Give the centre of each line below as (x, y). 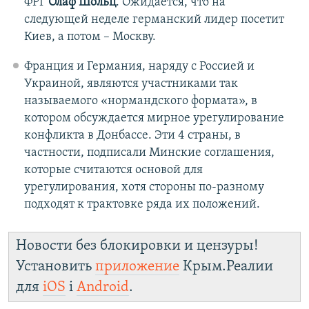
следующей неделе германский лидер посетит (154, 20)
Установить (56, 267)
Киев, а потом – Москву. (90, 37)
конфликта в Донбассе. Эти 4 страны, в (132, 136)
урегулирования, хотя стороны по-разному (144, 188)
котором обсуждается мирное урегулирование (154, 119)
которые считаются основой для (113, 170)
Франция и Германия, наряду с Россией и (139, 67)
